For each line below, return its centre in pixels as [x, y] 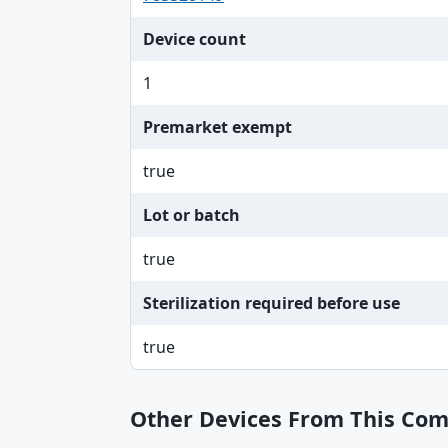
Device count [194, 39]
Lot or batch [191, 215]
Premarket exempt [217, 127]
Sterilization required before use [271, 303]
